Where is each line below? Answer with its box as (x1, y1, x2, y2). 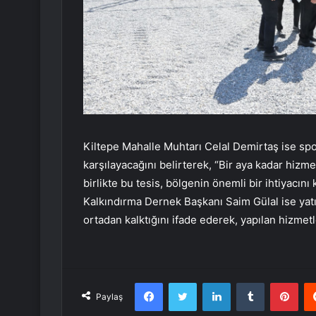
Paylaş (96, 291, 123, 303)
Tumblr (264, 276, 293, 288)
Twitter (196, 276, 227, 288)
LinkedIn (230, 276, 267, 288)
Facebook (162, 276, 205, 288)
